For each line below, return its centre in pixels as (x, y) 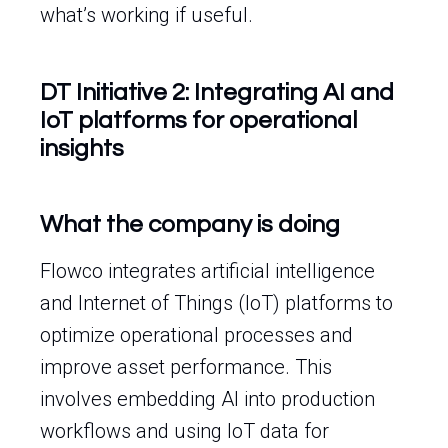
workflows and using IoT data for (184, 431)
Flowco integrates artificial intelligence (207, 271)
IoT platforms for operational (198, 120)
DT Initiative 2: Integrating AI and (217, 92)
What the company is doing (190, 224)
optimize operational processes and (196, 335)
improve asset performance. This (186, 367)
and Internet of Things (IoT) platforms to (216, 303)
